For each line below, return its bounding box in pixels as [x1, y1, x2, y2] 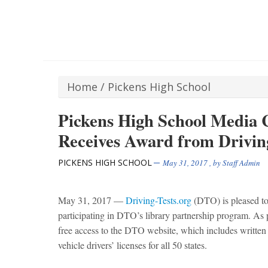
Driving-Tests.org [126, 194, 191, 207]
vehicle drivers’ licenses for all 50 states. [58, 239, 207, 252]
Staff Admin [223, 157, 260, 169]
